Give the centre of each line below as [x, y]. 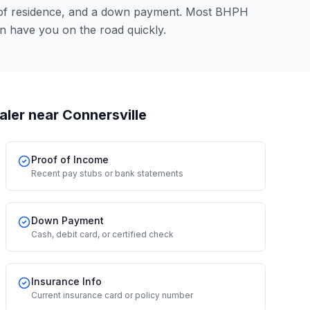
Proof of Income [70, 159]
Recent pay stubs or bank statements [107, 173]
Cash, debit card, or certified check [102, 234]
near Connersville [86, 115]
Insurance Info [66, 281]
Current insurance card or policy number [112, 295]
